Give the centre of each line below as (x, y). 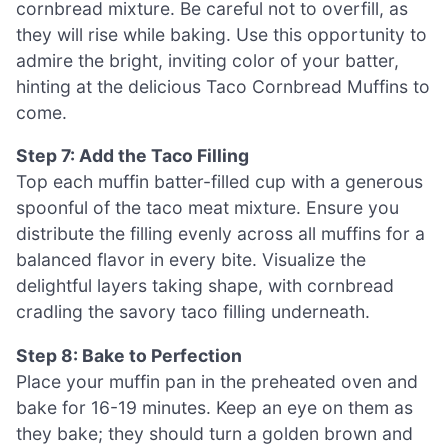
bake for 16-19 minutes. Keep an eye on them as (214, 407)
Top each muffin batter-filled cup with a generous (219, 182)
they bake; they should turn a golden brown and (214, 433)
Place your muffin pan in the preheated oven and (217, 381)
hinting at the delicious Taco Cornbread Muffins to (223, 86)
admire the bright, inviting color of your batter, (207, 60)
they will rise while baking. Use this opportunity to (221, 34)
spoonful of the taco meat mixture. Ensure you (207, 208)
